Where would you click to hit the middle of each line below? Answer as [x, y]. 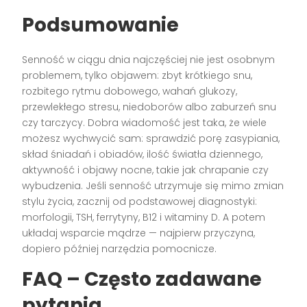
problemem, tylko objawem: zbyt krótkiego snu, [137, 75]
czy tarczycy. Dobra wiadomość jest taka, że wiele [145, 122]
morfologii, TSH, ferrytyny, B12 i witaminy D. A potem [144, 217]
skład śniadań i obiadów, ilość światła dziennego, [143, 154]
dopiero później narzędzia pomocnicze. [120, 248]
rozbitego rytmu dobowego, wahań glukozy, [130, 91]
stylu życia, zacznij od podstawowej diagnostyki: [140, 201]
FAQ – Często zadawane [142, 279]
